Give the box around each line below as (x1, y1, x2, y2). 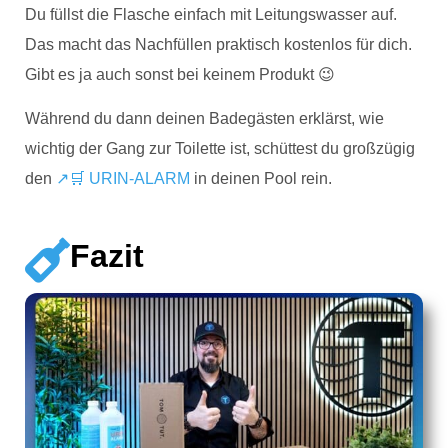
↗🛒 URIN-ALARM (56, 170, 190, 188)
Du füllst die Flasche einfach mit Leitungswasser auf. (25, 5, 397, 23)
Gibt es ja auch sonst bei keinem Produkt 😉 (25, 65, 339, 83)
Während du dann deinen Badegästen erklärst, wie (25, 110, 384, 128)
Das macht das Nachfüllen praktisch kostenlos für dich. (25, 35, 412, 53)
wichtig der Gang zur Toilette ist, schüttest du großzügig (25, 140, 415, 158)
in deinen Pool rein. (190, 170, 332, 188)
